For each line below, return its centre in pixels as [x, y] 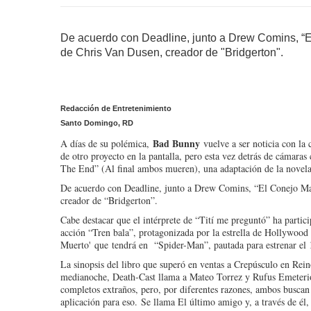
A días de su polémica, [107, 143]
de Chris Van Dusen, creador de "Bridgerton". [172, 52]
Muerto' [76, 245]
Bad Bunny [178, 143]
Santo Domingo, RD [97, 123]
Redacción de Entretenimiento [116, 108]
